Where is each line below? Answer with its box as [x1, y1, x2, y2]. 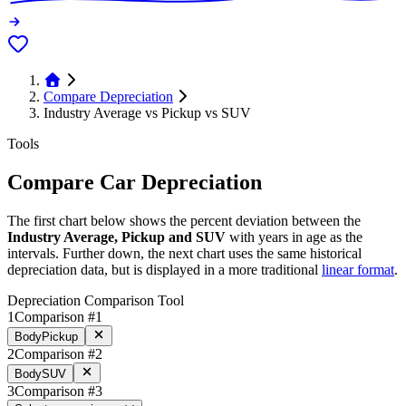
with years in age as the [229, 228, 362, 245]
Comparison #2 [14, 345, 102, 362]
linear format [322, 261, 394, 277]
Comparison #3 [14, 382, 102, 399]
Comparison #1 [14, 308, 102, 324]
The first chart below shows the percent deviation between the [7, 212, 361, 228]
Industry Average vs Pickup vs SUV [43, 105, 251, 121]
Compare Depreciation [43, 89, 173, 105]
